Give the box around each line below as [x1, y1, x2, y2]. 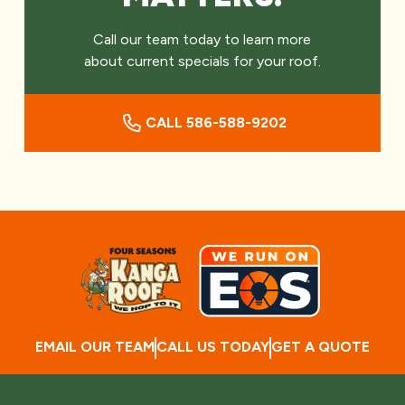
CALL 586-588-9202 [145, 113, 287, 131]
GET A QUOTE [271, 337, 370, 355]
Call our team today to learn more [93, 30, 312, 48]
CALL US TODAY [156, 337, 269, 355]
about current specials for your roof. [83, 52, 321, 70]
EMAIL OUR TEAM [35, 337, 155, 355]
